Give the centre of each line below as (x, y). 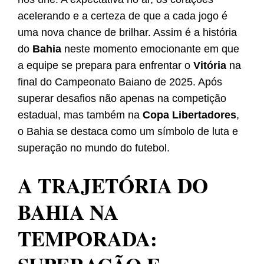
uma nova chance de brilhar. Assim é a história (127, 33)
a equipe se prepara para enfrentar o (105, 66)
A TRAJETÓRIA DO (113, 186)
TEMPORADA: (88, 239)
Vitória (210, 66)
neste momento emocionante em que (150, 49)
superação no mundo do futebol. (94, 148)
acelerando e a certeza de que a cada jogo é (123, 16)
